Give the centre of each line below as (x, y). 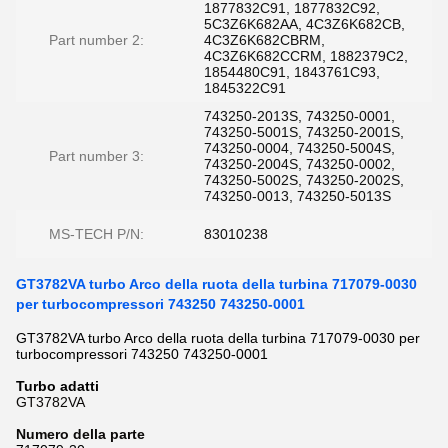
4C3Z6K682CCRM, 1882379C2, (306, 56)
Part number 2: (96, 40)
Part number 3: (96, 156)
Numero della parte (80, 434)
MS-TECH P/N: (96, 234)
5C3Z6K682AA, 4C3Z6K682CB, (304, 24)
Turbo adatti (57, 386)
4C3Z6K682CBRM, (264, 40)
